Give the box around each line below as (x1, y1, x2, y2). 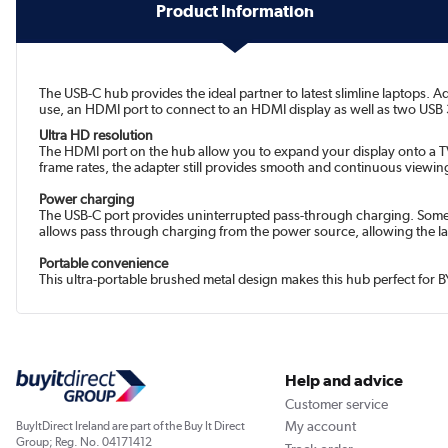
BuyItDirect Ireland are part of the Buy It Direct (16, 419, 245, 434)
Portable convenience (39, 255, 169, 272)
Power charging (39, 191, 135, 208)
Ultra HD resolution (39, 127, 154, 144)
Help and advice (284, 371, 403, 391)
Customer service (284, 395, 388, 412)
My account (284, 418, 356, 435)
